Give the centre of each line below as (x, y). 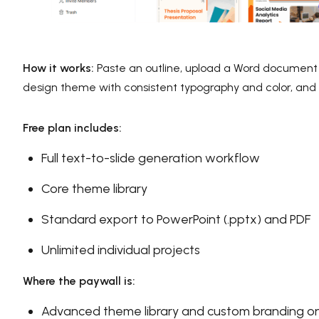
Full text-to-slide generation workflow (151, 158)
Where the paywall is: (79, 281)
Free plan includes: (72, 128)
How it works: (58, 68)
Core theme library (94, 189)
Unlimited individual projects (121, 250)
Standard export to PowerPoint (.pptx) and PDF (176, 220)
